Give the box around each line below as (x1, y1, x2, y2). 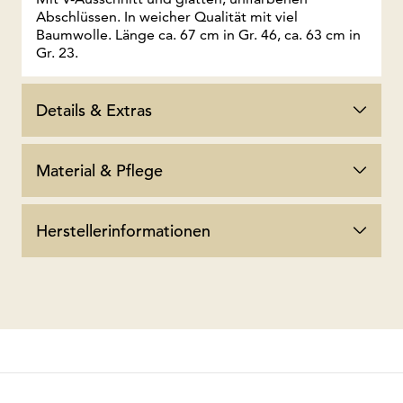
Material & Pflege (36, 159, 163, 181)
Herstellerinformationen (36, 219, 210, 241)
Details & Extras (36, 99, 152, 121)
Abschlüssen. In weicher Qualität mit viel (36, 7, 298, 25)
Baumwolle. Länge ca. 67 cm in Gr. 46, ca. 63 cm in (36, 25, 361, 43)
